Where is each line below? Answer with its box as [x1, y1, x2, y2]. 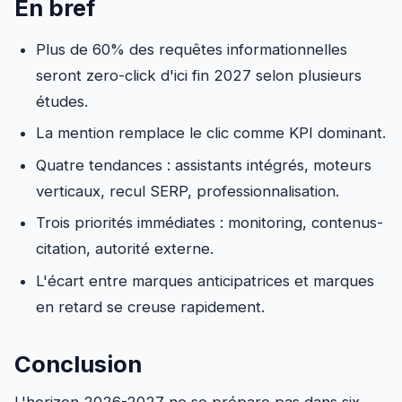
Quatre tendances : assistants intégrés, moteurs [36, 155, 371, 174]
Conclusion [14, 349, 142, 378]
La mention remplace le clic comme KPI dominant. [36, 124, 386, 143]
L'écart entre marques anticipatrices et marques [36, 271, 374, 290]
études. [36, 92, 88, 110]
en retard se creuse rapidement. [36, 297, 265, 316]
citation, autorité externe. [36, 240, 214, 258]
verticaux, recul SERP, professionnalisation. [36, 181, 339, 200]
